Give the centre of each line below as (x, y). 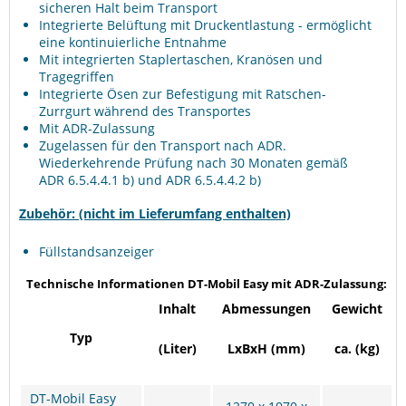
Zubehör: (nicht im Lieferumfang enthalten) (155, 213)
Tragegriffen (77, 77)
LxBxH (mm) (266, 348)
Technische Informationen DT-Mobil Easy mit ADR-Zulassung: (206, 284)
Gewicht (357, 309)
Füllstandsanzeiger (97, 251)
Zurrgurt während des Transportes (145, 111)
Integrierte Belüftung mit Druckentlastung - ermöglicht (205, 25)
